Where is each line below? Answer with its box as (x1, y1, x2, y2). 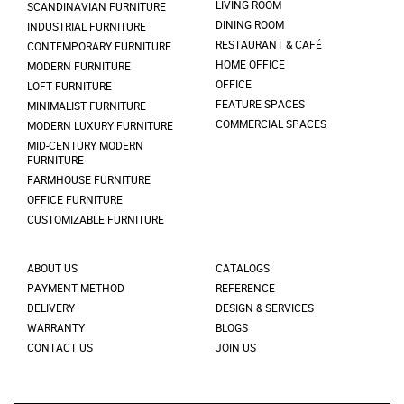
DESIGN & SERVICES (216, 300, 314, 316)
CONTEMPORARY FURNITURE (27, 39, 171, 54)
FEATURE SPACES (216, 96, 305, 112)
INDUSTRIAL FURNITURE (27, 19, 146, 34)
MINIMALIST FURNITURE (27, 98, 146, 114)
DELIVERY (27, 300, 75, 316)
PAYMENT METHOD (27, 280, 124, 296)
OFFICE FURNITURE (27, 192, 123, 207)
